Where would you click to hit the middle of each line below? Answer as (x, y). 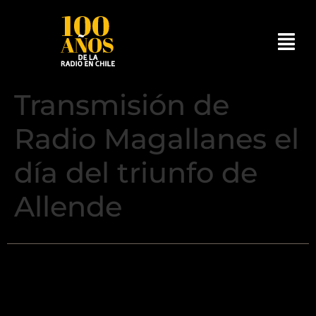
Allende (68, 206)
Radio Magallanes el (157, 139)
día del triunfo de (136, 172)
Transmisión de (122, 105)
